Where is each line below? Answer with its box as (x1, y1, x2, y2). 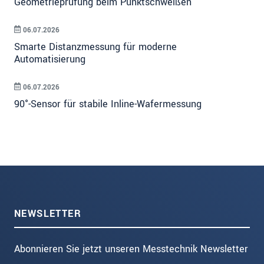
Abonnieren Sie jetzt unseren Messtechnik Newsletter (14, 242, 248, 256)
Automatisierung (14, 52, 85, 66)
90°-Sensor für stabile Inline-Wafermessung (14, 97, 202, 111)
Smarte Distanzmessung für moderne (14, 39, 177, 54)
